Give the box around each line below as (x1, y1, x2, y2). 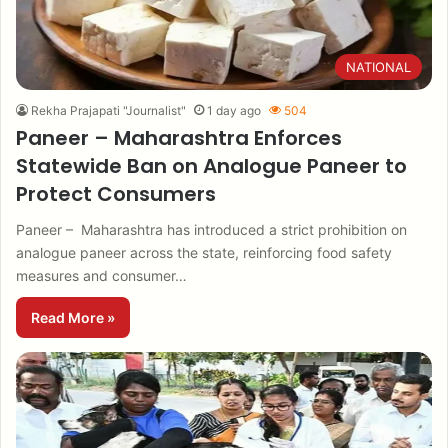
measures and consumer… (16, 267, 187, 284)
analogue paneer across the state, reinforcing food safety (16, 244, 392, 261)
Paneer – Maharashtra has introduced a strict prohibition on (16, 221, 407, 238)
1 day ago (207, 103, 261, 118)
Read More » (31, 309, 115, 326)
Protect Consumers (16, 180, 216, 208)
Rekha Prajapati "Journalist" (31, 103, 186, 118)
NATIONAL (346, 59, 411, 75)
